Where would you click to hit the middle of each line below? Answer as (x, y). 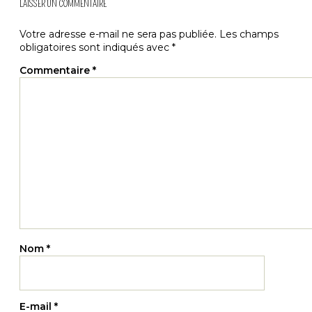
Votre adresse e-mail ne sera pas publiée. (118, 34)
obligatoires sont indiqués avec (96, 47)
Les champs (249, 34)
